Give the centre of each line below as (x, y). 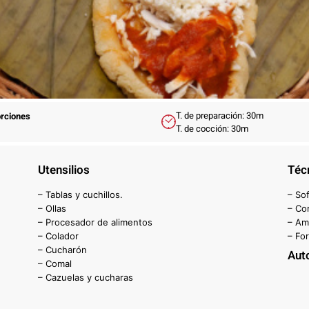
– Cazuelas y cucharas (86, 277)
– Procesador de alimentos (96, 222)
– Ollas (52, 208)
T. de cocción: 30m (212, 128)
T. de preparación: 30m (220, 115)
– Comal (55, 263)
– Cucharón (63, 249)
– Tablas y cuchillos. (81, 194)
